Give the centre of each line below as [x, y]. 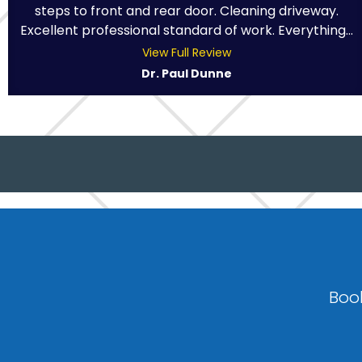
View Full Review [186, 52]
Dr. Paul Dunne [186, 73]
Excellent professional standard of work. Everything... [186, 30]
